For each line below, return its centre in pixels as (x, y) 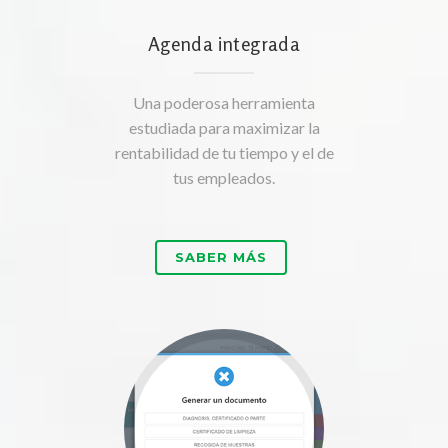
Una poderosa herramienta (224, 103)
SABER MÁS (221, 257)
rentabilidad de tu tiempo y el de (224, 153)
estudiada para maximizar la (224, 128)
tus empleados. (224, 178)
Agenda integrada (224, 44)
